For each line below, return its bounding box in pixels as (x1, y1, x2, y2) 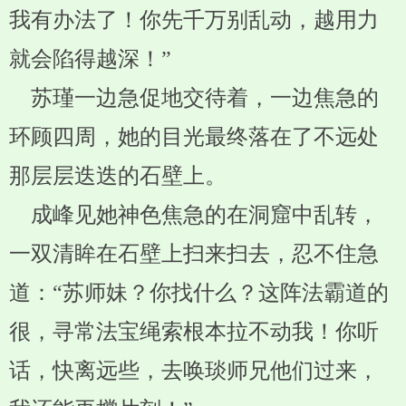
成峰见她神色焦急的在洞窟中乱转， (9, 203, 379, 227)
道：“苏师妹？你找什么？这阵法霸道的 (9, 281, 389, 304)
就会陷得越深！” (9, 47, 171, 71)
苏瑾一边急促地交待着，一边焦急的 (9, 86, 379, 110)
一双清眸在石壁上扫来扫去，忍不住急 (9, 242, 379, 266)
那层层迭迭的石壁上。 (9, 164, 227, 188)
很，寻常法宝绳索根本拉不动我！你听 (9, 320, 379, 343)
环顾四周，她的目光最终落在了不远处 (9, 125, 379, 149)
